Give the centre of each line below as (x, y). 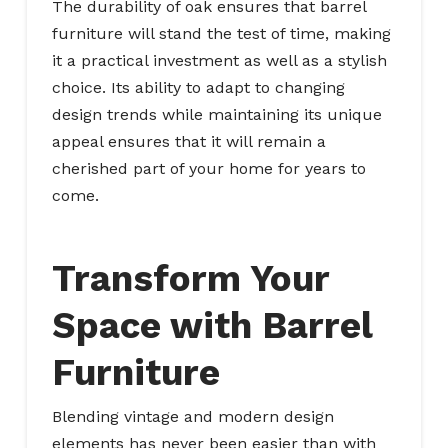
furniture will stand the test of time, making (221, 34)
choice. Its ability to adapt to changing (198, 88)
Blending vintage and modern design (192, 417)
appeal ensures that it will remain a (188, 142)
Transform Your (190, 278)
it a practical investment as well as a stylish (219, 61)
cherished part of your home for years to (208, 169)
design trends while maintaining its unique (216, 115)
